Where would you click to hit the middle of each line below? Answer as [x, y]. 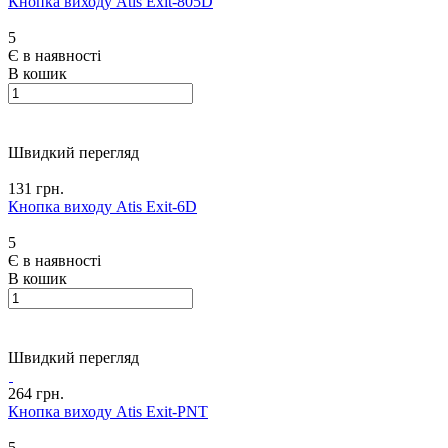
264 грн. [36, 393]
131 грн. [36, 188]
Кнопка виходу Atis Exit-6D [102, 206]
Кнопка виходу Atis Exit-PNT [108, 411]
